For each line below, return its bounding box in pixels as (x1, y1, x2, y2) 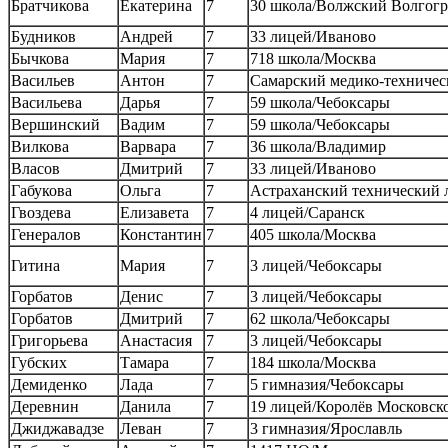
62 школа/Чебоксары (250, 309, 390, 327)
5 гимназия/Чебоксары (250, 375, 404, 393)
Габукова (11, 181, 72, 199)
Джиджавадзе (11, 419, 104, 437)
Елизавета (120, 203, 189, 221)
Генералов (11, 225, 81, 243)
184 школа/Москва (250, 353, 376, 371)
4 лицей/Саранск (250, 203, 365, 221)
